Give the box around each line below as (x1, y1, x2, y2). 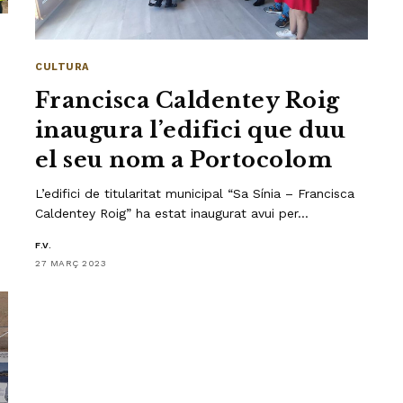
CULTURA (35, 60, 89, 73)
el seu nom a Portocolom (35, 146, 333, 173)
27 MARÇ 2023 (35, 257, 106, 268)
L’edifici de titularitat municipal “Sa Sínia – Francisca (35, 185, 355, 201)
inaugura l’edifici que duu (35, 116, 346, 143)
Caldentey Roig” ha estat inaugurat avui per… (35, 205, 309, 220)
